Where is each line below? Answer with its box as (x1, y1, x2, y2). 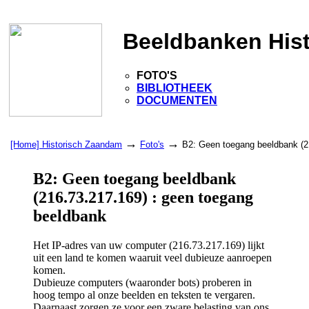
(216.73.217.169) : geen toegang (33, 188, 253, 206)
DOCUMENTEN (137, 94, 217, 106)
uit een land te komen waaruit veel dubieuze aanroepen (33, 251, 272, 263)
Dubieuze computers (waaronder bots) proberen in (33, 276, 252, 288)
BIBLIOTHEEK (137, 81, 212, 94)
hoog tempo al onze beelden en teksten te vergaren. (33, 288, 255, 301)
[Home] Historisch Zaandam (10, 139, 122, 150)
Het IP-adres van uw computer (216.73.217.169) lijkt (33, 239, 264, 251)
